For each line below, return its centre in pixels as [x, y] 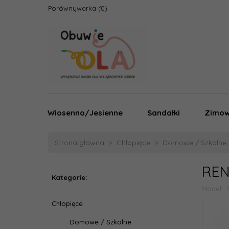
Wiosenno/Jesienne [85, 113]
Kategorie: [69, 177]
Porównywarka [72, 8]
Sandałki [164, 113]
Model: [213, 189]
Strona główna [79, 143]
